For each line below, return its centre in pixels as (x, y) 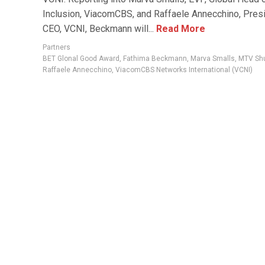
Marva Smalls (213, 59)
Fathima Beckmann (155, 59)
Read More (180, 29)
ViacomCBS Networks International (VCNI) (184, 70)
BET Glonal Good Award (81, 59)
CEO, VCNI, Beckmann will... (98, 29)
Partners (56, 47)
